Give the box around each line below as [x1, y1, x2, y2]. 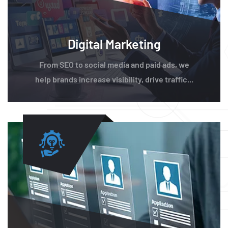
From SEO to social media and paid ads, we [39, 60, 189, 70]
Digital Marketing [67, 36, 161, 52]
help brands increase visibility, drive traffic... [35, 74, 193, 84]
